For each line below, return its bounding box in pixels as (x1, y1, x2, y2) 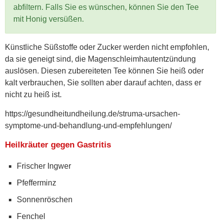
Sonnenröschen (17, 195, 73, 204)
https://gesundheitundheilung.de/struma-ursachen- (5, 109, 180, 118)
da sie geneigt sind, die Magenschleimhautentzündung (5, 54, 196, 63)
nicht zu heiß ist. (5, 90, 62, 99)
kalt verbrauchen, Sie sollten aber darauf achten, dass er (5, 78, 201, 87)
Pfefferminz (17, 178, 56, 187)
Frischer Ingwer (17, 161, 71, 170)
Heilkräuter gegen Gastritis (5, 140, 111, 149)
